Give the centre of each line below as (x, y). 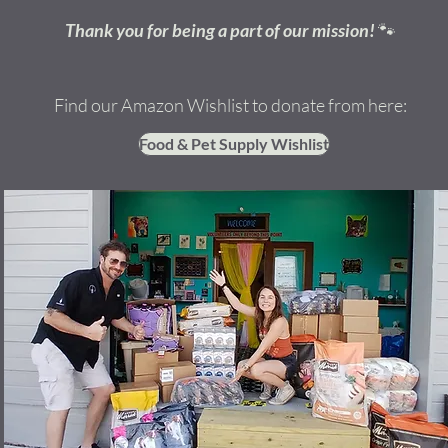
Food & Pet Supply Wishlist (234, 143)
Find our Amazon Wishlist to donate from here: (230, 105)
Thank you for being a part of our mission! (221, 30)
